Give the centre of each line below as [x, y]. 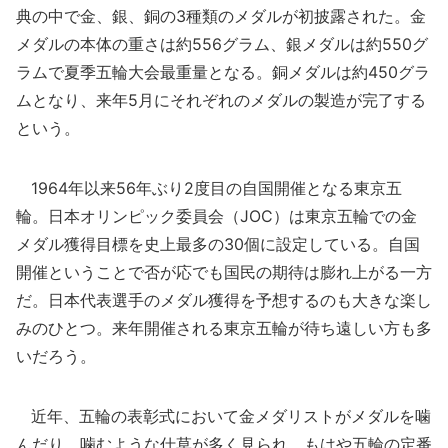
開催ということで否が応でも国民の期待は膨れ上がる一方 [224, 272]
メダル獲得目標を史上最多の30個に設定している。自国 [218, 244]
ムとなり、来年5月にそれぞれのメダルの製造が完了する [221, 100]
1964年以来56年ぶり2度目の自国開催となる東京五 [209, 188]
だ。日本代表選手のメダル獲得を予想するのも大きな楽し [224, 300]
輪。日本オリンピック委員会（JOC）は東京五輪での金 [216, 216]
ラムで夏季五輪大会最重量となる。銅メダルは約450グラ [223, 72]
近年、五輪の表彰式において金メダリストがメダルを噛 [223, 416]
